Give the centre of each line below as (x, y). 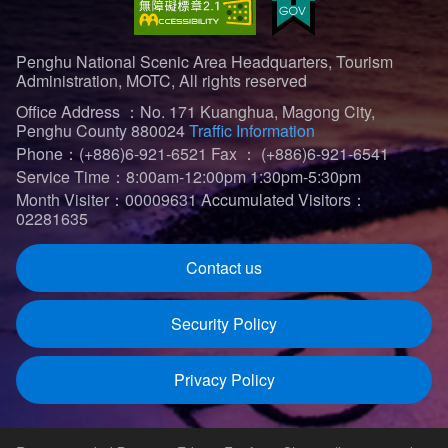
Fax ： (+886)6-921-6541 (300, 153)
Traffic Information (252, 130)
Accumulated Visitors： (284, 199)
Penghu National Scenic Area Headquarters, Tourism (204, 61)
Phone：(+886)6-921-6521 (111, 153)
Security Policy (224, 323)
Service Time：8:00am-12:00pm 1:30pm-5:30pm (188, 176)
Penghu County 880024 (102, 130)
